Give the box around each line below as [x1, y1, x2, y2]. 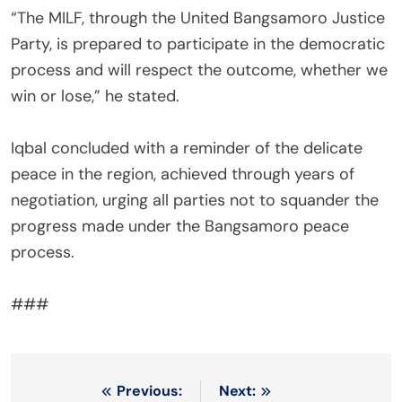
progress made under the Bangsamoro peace [11, 214, 349, 237]
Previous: [117, 380, 182, 400]
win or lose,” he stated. [11, 84, 179, 107]
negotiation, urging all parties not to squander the [11, 188, 379, 211]
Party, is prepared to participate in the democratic [11, 32, 385, 55]
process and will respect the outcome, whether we [11, 58, 388, 81]
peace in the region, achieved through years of [11, 162, 354, 185]
